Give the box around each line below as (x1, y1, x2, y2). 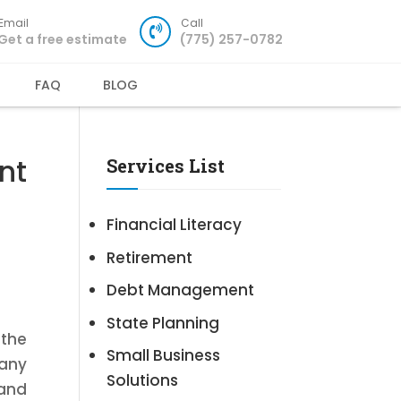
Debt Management (107, 279, 255, 301)
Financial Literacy (107, 214, 243, 235)
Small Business (107, 345, 221, 366)
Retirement (107, 246, 193, 269)
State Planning (107, 311, 220, 334)
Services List (107, 154, 226, 178)
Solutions (107, 370, 179, 391)
